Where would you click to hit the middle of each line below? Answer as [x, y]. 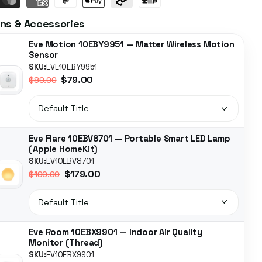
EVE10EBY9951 [72, 67]
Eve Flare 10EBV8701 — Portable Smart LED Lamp [130, 138]
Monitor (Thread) [66, 243]
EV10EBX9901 [70, 255]
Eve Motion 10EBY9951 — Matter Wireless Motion [132, 45]
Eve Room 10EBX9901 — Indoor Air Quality [116, 232]
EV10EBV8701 [70, 161]
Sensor [44, 55]
